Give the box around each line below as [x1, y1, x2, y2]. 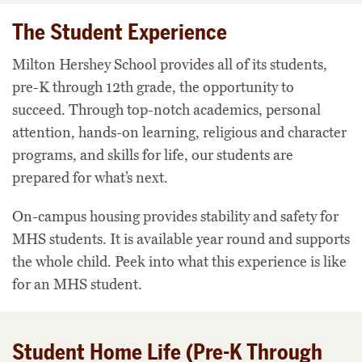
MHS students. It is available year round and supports [12, 230, 350, 248]
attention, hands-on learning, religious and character [12, 124, 347, 141]
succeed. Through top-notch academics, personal [12, 101, 321, 119]
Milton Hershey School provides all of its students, [12, 56, 327, 74]
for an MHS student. [12, 276, 142, 293]
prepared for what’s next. [12, 169, 168, 187]
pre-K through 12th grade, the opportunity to [12, 78, 294, 96]
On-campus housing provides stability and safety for [12, 208, 339, 225]
